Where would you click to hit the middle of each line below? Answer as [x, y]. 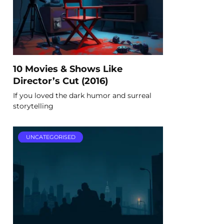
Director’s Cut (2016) [60, 80]
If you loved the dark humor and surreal [82, 95]
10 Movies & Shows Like [68, 68]
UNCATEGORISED [50, 137]
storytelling [33, 106]
